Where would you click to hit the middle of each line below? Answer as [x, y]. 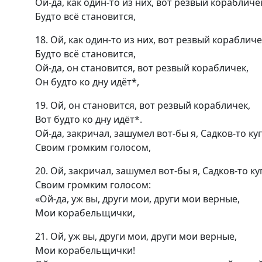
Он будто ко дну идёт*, [87, 82]
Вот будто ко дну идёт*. [89, 119]
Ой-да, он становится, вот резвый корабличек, [142, 68]
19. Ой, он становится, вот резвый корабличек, [143, 105]
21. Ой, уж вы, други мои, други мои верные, [136, 236]
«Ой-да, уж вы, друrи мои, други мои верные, [137, 199]
